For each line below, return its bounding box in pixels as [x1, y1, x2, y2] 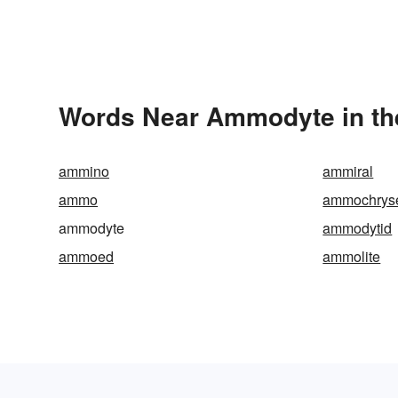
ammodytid [322, 217, 393, 238]
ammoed [59, 245, 114, 267]
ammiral [322, 160, 374, 181]
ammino [59, 160, 109, 181]
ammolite [322, 245, 381, 267]
